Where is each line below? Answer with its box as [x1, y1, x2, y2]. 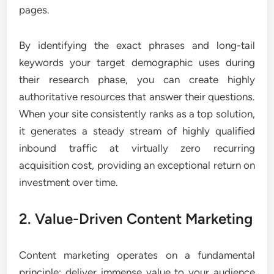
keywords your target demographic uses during [19, 56, 255, 68]
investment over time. [19, 176, 119, 188]
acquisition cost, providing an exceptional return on [19, 159, 255, 171]
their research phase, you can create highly [19, 73, 255, 86]
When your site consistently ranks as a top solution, [19, 108, 255, 120]
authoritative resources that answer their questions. [19, 91, 255, 103]
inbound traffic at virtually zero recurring [19, 142, 255, 154]
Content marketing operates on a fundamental [19, 249, 255, 261]
